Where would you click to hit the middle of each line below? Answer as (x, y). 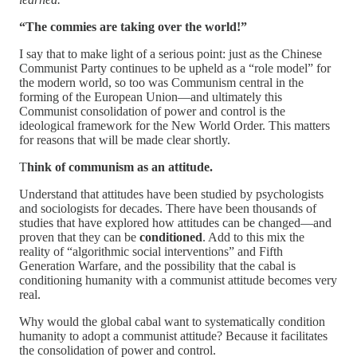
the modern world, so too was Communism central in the (161, 82)
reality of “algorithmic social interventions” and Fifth (151, 251)
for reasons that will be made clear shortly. (125, 139)
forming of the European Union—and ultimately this (151, 96)
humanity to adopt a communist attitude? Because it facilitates (173, 335)
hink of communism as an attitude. (120, 167)
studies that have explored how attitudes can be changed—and (175, 222)
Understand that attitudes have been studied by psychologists (171, 194)
